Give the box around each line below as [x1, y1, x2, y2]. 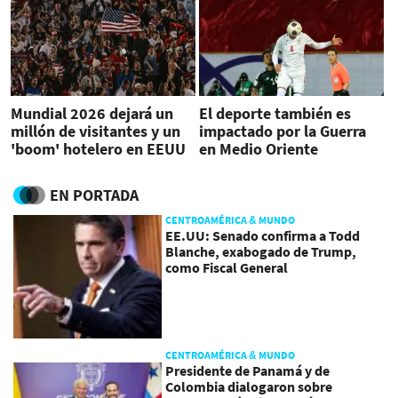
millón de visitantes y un [11, 120, 180, 141]
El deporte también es [198, 102, 351, 123]
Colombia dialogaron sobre [165, 378, 333, 396]
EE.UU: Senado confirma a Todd [165, 227, 361, 245]
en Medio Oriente [198, 138, 318, 159]
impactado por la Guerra [198, 120, 366, 141]
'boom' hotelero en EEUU [11, 138, 186, 159]
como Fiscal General [165, 259, 289, 277]
